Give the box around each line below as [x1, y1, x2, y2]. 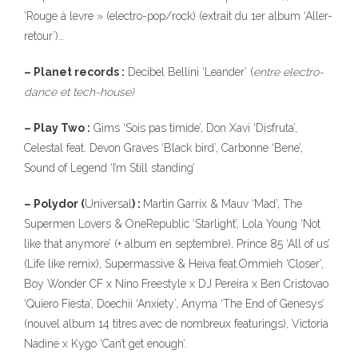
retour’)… [24, 30, 64, 42]
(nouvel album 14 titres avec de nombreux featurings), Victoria [24, 317, 328, 330]
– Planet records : [24, 66, 125, 78]
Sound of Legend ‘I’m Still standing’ [24, 161, 195, 174]
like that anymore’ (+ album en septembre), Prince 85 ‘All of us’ [24, 237, 330, 250]
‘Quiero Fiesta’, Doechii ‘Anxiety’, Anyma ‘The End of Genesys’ [24, 297, 324, 310]
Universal [85, 197, 132, 210]
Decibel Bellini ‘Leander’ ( [125, 66, 253, 78]
